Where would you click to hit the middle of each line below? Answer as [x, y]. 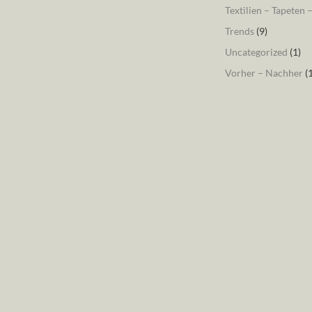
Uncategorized [256, 52]
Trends [239, 31]
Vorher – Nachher [264, 73]
